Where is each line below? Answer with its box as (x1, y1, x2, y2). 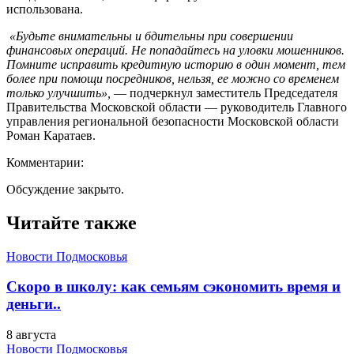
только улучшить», (6, 85, 111, 100)
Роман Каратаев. (6, 128, 96, 142)
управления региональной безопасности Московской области (6, 114, 339, 128)
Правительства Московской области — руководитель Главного (6, 100, 347, 114)
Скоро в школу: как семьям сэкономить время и (6, 278, 341, 296)
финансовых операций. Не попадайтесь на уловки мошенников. (6, 43, 345, 57)
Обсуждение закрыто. (6, 182, 124, 196)
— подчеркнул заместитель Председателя (111, 85, 337, 100)
